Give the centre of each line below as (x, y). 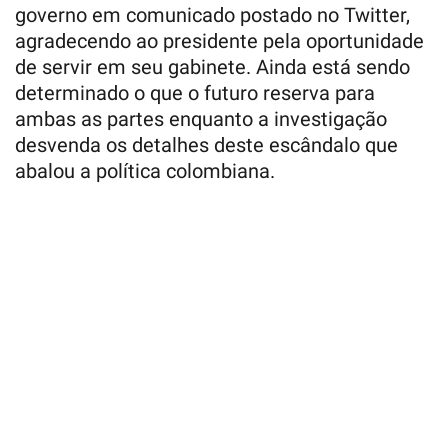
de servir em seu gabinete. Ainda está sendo (212, 67)
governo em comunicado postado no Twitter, (212, 15)
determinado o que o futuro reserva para (195, 93)
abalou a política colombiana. (145, 171)
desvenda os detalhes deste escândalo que (206, 145)
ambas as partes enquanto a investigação (201, 119)
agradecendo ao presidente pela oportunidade (219, 41)
